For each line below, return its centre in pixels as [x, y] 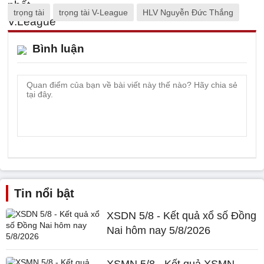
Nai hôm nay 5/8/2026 [159, 230]
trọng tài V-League [93, 12]
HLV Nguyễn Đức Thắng [188, 12]
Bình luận [58, 48]
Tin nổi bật [44, 193]
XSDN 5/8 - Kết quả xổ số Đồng [182, 215]
